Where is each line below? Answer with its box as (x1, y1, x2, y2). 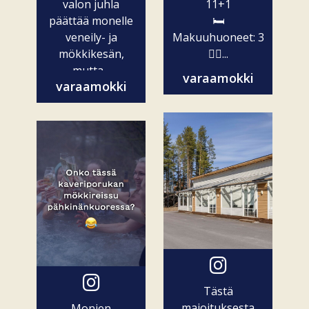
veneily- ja (65, 30, 117, 46)
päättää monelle (49, 13, 133, 29)
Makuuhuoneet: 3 (172, 30, 264, 46)
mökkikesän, (58, 46, 124, 62)
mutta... (72, 63, 110, 79)
